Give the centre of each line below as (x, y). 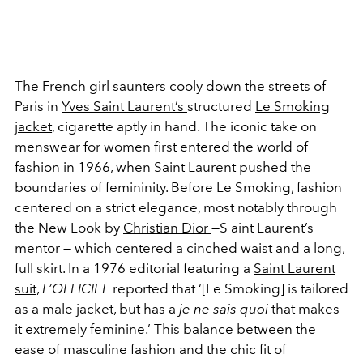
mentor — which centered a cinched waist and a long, (179, 248)
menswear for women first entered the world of (161, 146)
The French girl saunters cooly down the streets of (170, 85)
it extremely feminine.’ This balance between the (165, 329)
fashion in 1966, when (84, 167)
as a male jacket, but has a (97, 308)
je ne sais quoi (225, 308)
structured (221, 106)
